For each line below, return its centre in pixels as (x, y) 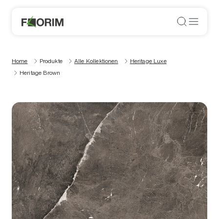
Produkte (51, 61)
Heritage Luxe (148, 61)
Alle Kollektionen (96, 61)
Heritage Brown (40, 73)
